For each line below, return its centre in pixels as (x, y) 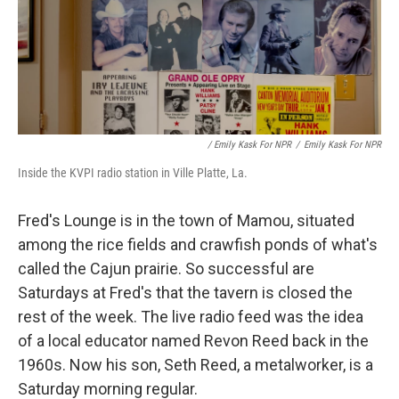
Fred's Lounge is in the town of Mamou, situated (186, 220)
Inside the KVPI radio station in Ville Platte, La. (133, 172)
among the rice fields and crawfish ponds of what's (198, 244)
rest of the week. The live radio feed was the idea (191, 316)
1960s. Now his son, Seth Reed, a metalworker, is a (195, 364)
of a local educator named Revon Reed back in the (193, 340)
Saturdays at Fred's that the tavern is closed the (185, 292)
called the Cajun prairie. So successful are (166, 268)
